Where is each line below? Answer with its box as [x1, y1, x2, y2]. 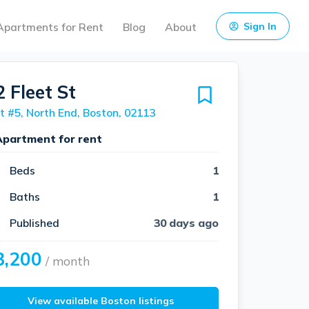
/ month [41, 253, 90, 268]
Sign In [243, 19, 277, 32]
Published [9, 215, 59, 230]
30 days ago [154, 215, 219, 230]
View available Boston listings [28, 294, 175, 307]
